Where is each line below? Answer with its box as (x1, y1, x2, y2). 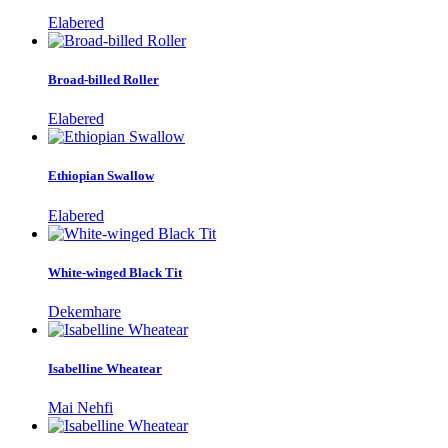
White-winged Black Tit (48, 264, 182, 280)
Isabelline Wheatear (48, 361, 162, 377)
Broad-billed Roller (48, 72, 159, 88)
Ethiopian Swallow (48, 168, 154, 184)
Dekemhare (48, 302, 121, 320)
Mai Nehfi (48, 399, 113, 417)
